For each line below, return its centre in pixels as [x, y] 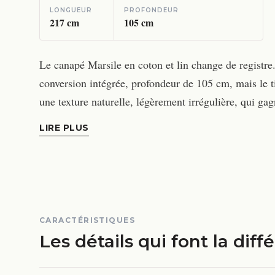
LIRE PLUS [64, 128]
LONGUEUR [71, 10]
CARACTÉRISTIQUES [87, 220]
